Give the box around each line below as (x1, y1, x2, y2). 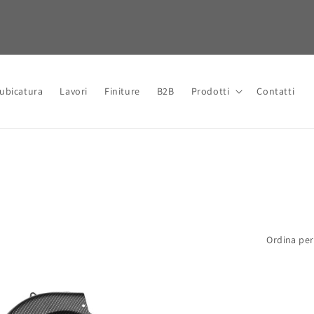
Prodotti (191, 85, 230, 98)
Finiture (104, 85, 140, 98)
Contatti (257, 85, 295, 98)
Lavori (60, 85, 88, 98)
